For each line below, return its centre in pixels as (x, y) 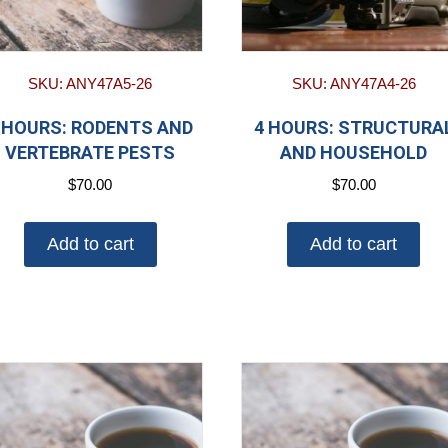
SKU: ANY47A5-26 (90, 83)
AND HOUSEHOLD (354, 152)
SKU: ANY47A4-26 (353, 83)
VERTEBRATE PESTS (90, 152)
